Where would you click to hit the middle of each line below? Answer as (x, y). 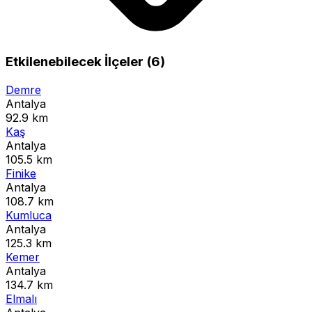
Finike (21, 174)
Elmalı (21, 299)
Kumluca (29, 216)
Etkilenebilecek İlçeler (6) (85, 62)
